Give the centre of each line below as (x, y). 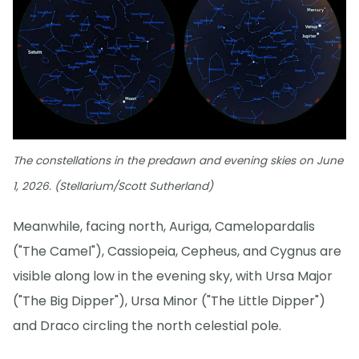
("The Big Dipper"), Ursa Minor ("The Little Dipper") (169, 301)
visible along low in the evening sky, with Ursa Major (173, 276)
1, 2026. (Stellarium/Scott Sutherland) (113, 186)
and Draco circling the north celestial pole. (147, 325)
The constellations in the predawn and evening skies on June (178, 160)
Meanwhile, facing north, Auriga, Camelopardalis (164, 226)
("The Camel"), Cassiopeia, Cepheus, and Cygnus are (177, 251)
